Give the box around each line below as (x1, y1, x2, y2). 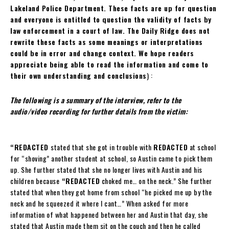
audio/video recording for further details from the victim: (10, 105, 188, 117)
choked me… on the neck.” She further (100, 175, 212, 186)
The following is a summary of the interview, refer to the (10, 94, 181, 105)
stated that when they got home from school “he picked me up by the (10, 186, 212, 197)
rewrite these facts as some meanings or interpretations (10, 36, 203, 47)
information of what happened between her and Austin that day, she (10, 209, 208, 220)
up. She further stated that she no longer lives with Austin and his (10, 164, 202, 175)
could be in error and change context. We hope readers (10, 47, 194, 58)
